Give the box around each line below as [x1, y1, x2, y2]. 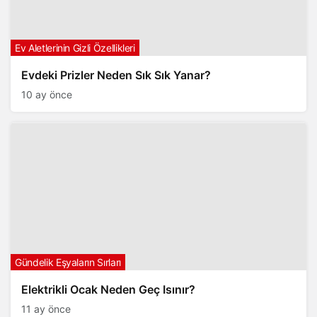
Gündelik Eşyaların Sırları [15, 256, 121, 268]
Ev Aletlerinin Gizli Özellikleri [15, 42, 135, 54]
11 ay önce [21, 303, 71, 315]
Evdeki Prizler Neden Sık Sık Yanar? [21, 68, 211, 82]
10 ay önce [21, 88, 72, 100]
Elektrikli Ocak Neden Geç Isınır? [21, 282, 195, 296]
